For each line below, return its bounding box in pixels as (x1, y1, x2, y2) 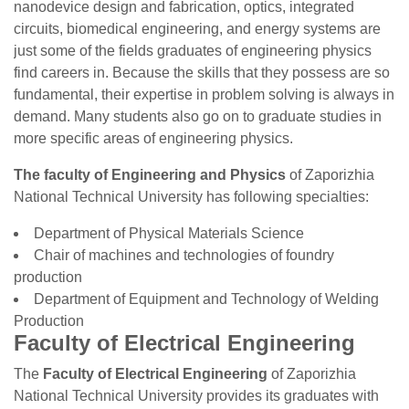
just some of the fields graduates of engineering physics (14, 43, 372, 58)
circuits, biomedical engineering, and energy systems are (14, 21, 381, 37)
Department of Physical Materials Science (34, 225, 304, 241)
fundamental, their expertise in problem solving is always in (14, 87, 394, 102)
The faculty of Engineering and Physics (14, 167, 289, 183)
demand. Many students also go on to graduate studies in (14, 109, 382, 124)
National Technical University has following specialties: (14, 189, 369, 204)
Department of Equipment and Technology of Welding (34, 291, 379, 307)
